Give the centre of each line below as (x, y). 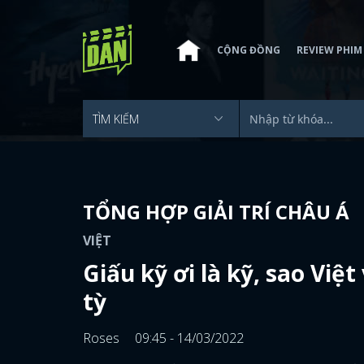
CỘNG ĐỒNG (249, 50)
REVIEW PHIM (329, 50)
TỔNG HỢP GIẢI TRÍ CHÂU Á (216, 212)
